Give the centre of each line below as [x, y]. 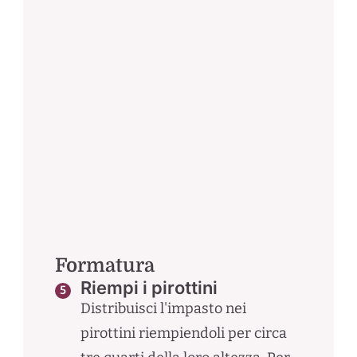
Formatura [104, 265]
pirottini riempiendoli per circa [183, 333]
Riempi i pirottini [149, 287]
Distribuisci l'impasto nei [163, 308]
